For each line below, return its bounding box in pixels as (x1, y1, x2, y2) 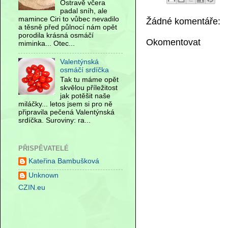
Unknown (28, 171, 59, 179)
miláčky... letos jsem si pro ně (18, 100, 112, 108)
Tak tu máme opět (60, 75, 119, 83)
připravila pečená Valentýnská (18, 108, 115, 116)
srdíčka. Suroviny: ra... (18, 116, 91, 124)
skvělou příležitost (60, 83, 118, 92)
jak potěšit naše (60, 92, 111, 100)
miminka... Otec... (18, 40, 75, 48)
